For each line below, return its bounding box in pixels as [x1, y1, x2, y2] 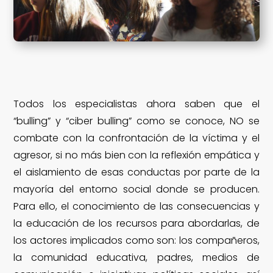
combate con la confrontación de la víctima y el [13, 131, 260, 146]
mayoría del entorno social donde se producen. [13, 182, 260, 197]
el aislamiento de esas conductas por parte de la [13, 165, 260, 180]
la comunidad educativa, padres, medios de [13, 250, 260, 265]
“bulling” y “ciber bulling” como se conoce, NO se [13, 114, 260, 129]
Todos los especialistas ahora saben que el [13, 97, 260, 112]
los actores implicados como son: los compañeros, [13, 233, 260, 248]
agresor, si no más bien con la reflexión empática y [13, 148, 260, 163]
